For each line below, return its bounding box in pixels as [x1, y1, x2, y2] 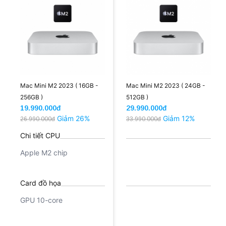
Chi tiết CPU [20, 131, 60, 140]
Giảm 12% [163, 114, 195, 123]
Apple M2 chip [20, 148, 68, 157]
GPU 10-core [20, 196, 63, 205]
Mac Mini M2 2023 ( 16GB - [20, 82, 98, 90]
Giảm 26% [57, 114, 90, 123]
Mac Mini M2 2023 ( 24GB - [126, 82, 205, 90]
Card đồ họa [20, 179, 61, 188]
